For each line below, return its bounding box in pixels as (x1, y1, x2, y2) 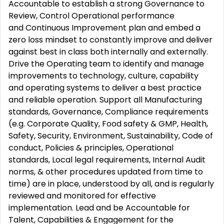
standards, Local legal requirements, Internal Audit (8, 154, 205, 165)
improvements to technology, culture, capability (8, 70, 198, 81)
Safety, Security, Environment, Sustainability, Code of (8, 130, 213, 141)
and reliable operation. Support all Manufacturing (8, 94, 202, 105)
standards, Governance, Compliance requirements (8, 106, 208, 117)
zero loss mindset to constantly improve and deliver (8, 34, 212, 45)
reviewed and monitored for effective (8, 190, 156, 201)
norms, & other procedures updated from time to (8, 166, 203, 177)
